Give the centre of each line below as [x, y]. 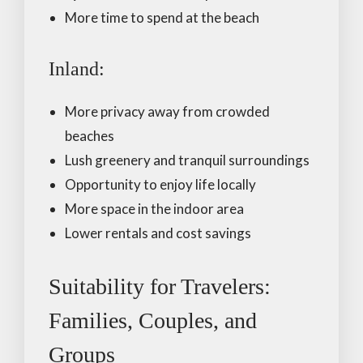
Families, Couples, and [153, 320]
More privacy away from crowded [167, 111]
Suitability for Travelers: [160, 286]
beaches [90, 135]
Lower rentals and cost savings [158, 233]
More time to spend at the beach [162, 17]
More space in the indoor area [154, 208]
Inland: [77, 68]
